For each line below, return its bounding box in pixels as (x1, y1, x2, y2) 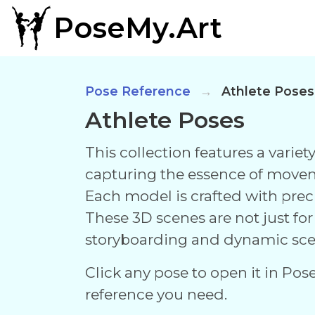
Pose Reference (85, 84, 191, 98)
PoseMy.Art (53, 11, 222, 45)
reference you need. (85, 285, 227, 303)
